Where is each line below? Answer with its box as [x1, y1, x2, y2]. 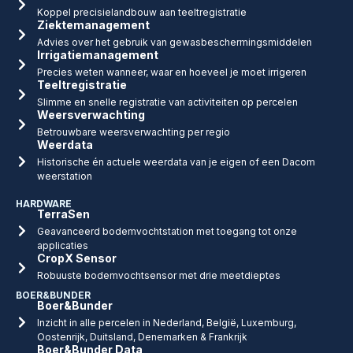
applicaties [37, 239, 88, 251]
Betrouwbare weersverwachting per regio [37, 125, 230, 138]
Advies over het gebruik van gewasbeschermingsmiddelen [37, 35, 312, 48]
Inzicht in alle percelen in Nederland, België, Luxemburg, [37, 316, 296, 329]
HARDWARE [16, 197, 72, 210]
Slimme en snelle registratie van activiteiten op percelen [37, 95, 298, 108]
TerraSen [37, 206, 90, 221]
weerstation [37, 169, 92, 182]
